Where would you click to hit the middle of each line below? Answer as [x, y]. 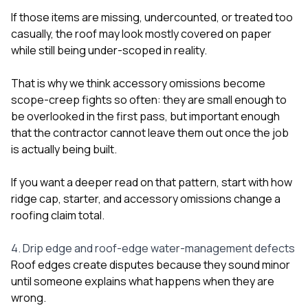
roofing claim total [56, 215]
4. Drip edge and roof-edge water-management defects [153, 248]
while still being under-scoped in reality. [109, 50]
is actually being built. [64, 149]
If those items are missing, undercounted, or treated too [152, 17]
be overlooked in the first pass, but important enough [145, 116]
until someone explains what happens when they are [143, 281]
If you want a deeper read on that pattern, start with [141, 182]
